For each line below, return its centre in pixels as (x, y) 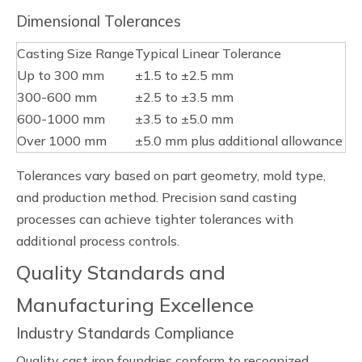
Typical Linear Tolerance (208, 53)
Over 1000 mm (62, 141)
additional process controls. (98, 241)
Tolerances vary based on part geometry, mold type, (171, 175)
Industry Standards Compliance (125, 333)
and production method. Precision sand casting (156, 197)
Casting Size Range (76, 53)
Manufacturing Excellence (135, 305)
